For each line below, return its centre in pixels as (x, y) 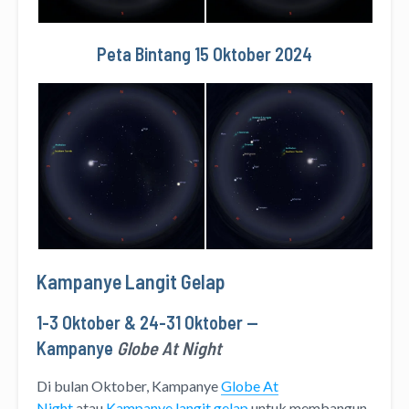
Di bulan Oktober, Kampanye (129, 386)
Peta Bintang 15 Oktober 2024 (204, 54)
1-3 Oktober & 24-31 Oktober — (147, 323)
